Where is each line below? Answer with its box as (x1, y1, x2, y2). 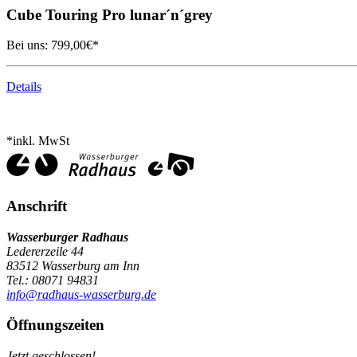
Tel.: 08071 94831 (6, 273, 99, 287)
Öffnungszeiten (6, 316, 104, 334)
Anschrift (6, 197, 67, 214)
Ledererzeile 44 (6, 244, 84, 258)
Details (6, 80, 41, 94)
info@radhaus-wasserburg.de (6, 287, 156, 301)
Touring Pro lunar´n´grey (41, 6, 213, 23)
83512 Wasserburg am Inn (6, 258, 139, 273)
